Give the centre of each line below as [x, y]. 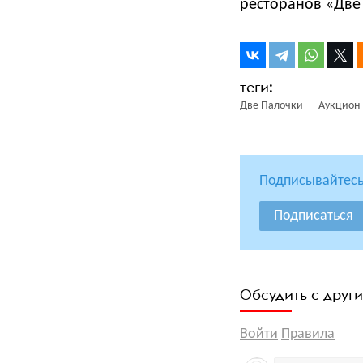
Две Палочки [271, 106]
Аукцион [339, 106]
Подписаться [314, 216]
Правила [308, 334]
